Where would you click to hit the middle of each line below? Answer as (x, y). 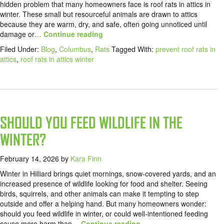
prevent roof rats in (185, 49)
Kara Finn (86, 159)
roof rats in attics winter (57, 59)
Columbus (75, 49)
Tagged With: (133, 49)
